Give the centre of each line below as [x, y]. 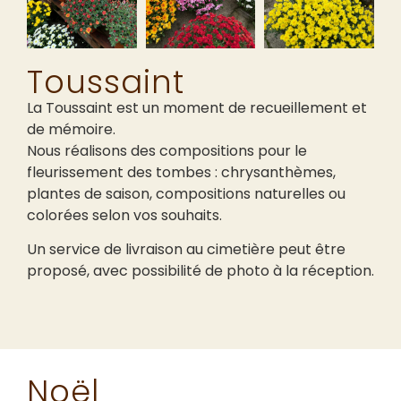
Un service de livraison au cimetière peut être [186, 250]
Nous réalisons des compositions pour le [167, 150]
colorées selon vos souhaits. [124, 215]
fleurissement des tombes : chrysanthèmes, [181, 172]
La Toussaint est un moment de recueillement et [197, 107]
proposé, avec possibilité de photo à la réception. [200, 271]
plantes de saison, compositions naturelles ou [186, 193]
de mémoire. [71, 129]
